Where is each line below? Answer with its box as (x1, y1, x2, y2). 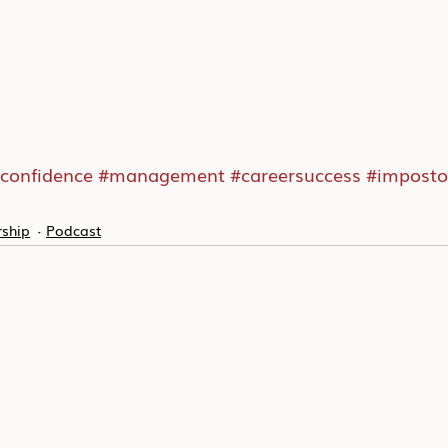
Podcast (46, 219, 101, 240)
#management (98, 161, 225, 188)
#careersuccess (230, 161, 361, 188)
